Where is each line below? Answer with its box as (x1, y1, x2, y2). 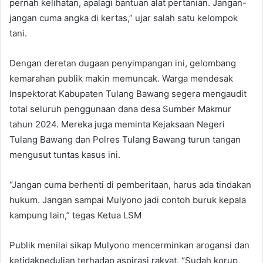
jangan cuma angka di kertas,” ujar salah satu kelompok (9, 12, 238, 23)
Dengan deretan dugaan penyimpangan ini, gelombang (9, 57, 236, 69)
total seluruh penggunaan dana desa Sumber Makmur (9, 103, 231, 114)
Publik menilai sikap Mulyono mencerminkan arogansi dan (9, 239, 249, 251)
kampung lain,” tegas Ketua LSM (9, 209, 141, 221)
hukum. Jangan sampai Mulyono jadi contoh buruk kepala (9, 194, 246, 205)
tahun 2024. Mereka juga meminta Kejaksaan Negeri (9, 118, 225, 130)
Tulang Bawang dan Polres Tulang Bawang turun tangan (9, 133, 241, 145)
